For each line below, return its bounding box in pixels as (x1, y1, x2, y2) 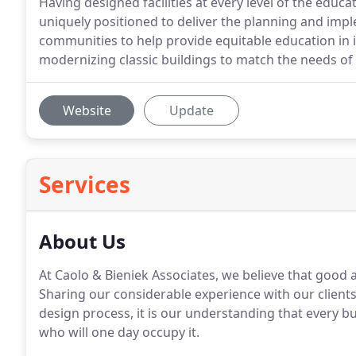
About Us (39, 228, 126, 254)
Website (62, 102, 111, 119)
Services (39, 169, 130, 199)
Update (169, 102, 214, 119)
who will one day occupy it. (39, 323, 199, 341)
